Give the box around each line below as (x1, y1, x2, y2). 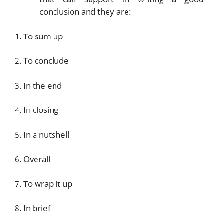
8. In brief (15, 202, 51, 214)
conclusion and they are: (39, 6, 131, 17)
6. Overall (15, 153, 50, 164)
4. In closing (15, 104, 58, 115)
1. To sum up (15, 30, 63, 42)
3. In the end (15, 79, 62, 91)
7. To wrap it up (15, 178, 72, 189)
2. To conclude (15, 55, 69, 66)
